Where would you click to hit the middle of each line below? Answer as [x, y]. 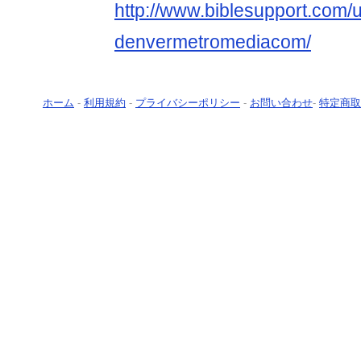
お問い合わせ [281, 103]
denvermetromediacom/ [213, 42]
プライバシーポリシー [188, 103]
